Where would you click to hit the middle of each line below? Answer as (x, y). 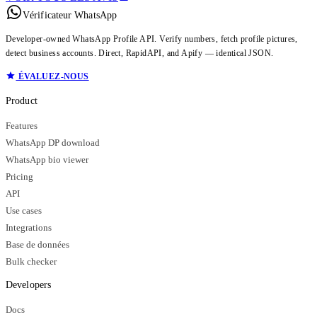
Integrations (29, 227)
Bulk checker (31, 261)
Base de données (38, 244)
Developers (28, 284)
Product (22, 100)
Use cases (24, 211)
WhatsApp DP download (53, 143)
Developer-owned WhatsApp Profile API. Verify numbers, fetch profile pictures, (152, 39)
